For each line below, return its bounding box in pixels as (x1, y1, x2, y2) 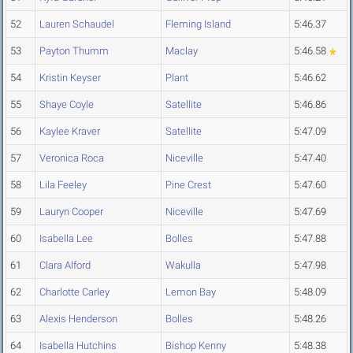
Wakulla (165, 259, 201, 272)
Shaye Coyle (39, 98, 94, 111)
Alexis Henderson (39, 313, 117, 325)
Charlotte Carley (39, 286, 110, 299)
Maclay (165, 45, 198, 58)
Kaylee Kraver (39, 125, 100, 138)
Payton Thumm (39, 45, 109, 58)
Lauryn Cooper (39, 206, 103, 218)
